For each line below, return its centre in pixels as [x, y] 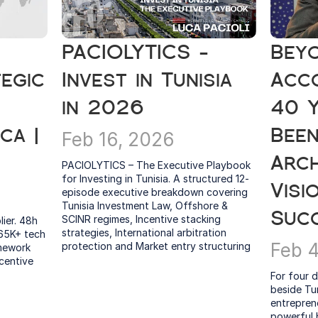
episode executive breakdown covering [155, 192]
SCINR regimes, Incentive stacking [142, 219]
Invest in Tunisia [147, 80]
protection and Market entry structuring [157, 246]
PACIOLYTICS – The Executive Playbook [157, 165]
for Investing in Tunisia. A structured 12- [156, 179]
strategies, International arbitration [144, 232]
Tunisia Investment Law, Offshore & [145, 205]
